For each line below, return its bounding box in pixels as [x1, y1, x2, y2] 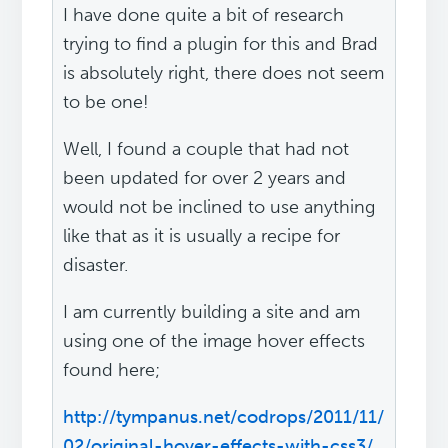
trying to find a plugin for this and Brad [63, 33, 379, 56]
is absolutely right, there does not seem [63, 62, 385, 85]
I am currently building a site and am [63, 301, 361, 324]
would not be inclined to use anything [63, 196, 376, 219]
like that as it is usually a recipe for [63, 225, 341, 248]
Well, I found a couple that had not [63, 138, 350, 161]
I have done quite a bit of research [63, 4, 345, 27]
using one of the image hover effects [63, 330, 366, 353]
